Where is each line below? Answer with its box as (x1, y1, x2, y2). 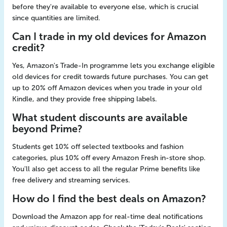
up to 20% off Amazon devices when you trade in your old (12, 84, 202, 92)
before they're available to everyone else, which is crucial (12, 3, 199, 11)
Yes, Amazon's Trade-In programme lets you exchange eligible (12, 61, 215, 70)
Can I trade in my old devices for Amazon (12, 30, 206, 43)
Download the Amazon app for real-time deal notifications (12, 212, 203, 221)
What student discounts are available (12, 111, 187, 124)
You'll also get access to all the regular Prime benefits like (12, 165, 200, 173)
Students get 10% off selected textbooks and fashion (12, 142, 183, 151)
